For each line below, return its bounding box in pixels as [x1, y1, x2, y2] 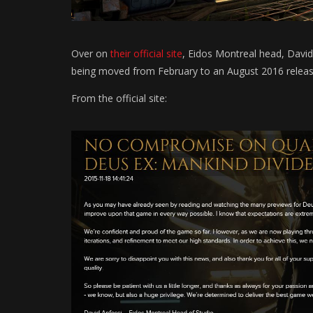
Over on [71, 46, 110, 60]
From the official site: [71, 91, 167, 105]
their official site [110, 46, 182, 60]
